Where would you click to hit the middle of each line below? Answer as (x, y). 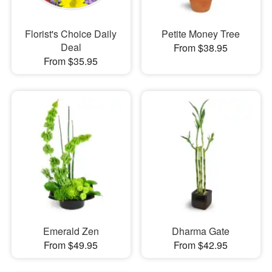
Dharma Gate (201, 231)
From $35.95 (71, 61)
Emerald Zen (71, 231)
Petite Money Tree (201, 33)
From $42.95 (201, 245)
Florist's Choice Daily (71, 33)
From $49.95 (71, 245)
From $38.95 (201, 47)
